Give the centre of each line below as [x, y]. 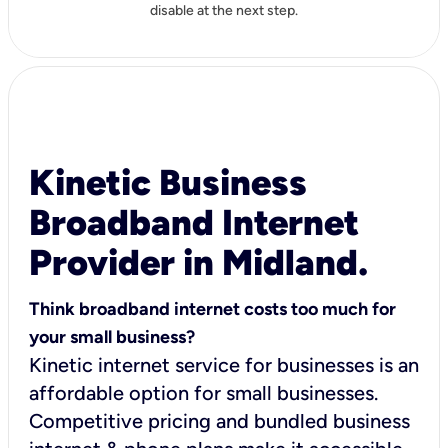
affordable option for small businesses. [203, 392]
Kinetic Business [168, 182]
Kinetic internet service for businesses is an [224, 364]
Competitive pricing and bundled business [219, 420]
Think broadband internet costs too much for [212, 308]
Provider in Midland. [198, 262]
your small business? [112, 336]
